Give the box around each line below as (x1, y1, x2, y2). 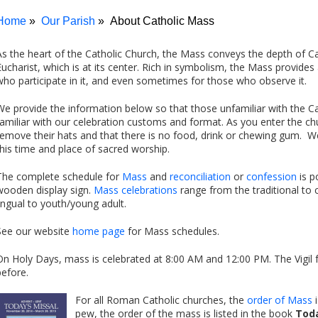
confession (246, 170, 297, 183)
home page (72, 224, 125, 238)
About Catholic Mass (110, 15, 214, 27)
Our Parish (41, 15, 95, 27)
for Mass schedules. (125, 224, 219, 238)
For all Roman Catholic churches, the (75, 293, 247, 307)
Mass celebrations (94, 183, 177, 197)
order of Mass (247, 293, 312, 307)
